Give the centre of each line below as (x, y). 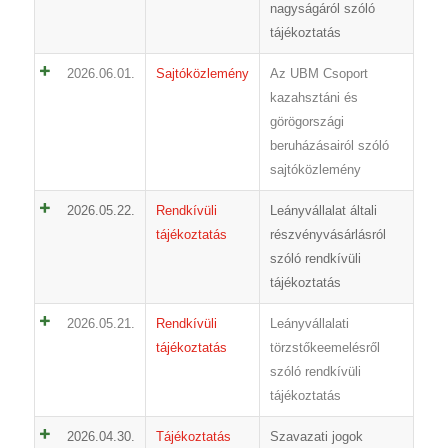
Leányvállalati (309, 324)
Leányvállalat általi (323, 211)
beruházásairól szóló (329, 146)
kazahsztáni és (313, 98)
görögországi (306, 122)
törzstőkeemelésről (324, 348)
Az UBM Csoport (318, 74)
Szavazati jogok (316, 437)
